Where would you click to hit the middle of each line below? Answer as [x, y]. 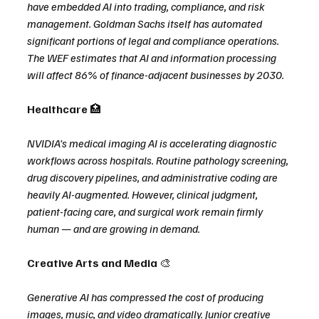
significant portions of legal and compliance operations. [154, 41]
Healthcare [58, 109]
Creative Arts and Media [93, 263]
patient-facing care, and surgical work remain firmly [146, 212]
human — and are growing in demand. [114, 229]
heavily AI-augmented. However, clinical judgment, [143, 195]
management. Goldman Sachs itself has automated [146, 24]
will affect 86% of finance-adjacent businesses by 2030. [156, 75]
